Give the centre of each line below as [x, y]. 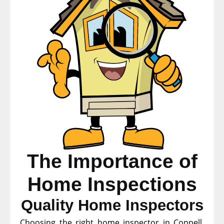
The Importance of [112, 161]
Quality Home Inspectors [112, 205]
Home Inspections [112, 184]
